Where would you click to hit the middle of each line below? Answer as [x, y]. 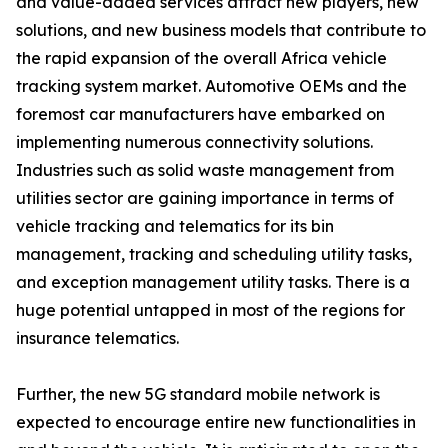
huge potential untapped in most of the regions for [210, 310]
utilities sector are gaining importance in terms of [205, 198]
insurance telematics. [97, 338]
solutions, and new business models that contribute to [221, 30]
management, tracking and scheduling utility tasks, [214, 254]
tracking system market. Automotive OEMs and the [211, 86]
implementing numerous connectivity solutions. [194, 142]
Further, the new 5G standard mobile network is [198, 394]
